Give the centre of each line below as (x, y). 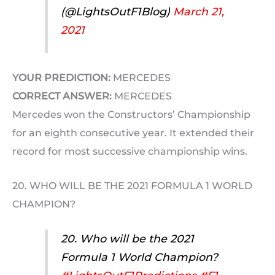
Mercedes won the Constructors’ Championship (131, 114)
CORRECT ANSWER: (62, 96)
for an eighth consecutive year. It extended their (133, 133)
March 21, (198, 12)
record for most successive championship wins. (130, 151)
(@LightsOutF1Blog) (117, 12)
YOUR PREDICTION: (61, 77)
